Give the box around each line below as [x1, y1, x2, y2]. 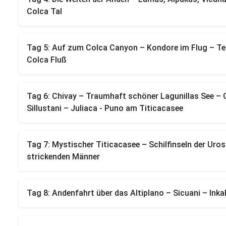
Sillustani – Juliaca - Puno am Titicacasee [27, 103, 183, 113]
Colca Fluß [27, 55, 67, 65]
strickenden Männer [27, 152, 100, 161]
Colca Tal [27, 7, 62, 16]
